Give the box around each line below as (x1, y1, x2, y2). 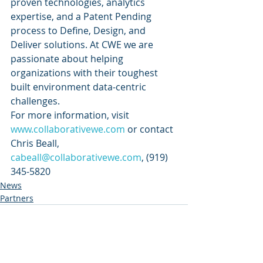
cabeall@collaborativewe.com (11, 151, 141, 164)
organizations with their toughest (11, 66, 160, 79)
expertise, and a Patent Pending (11, 10, 154, 23)
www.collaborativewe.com (11, 123, 125, 136)
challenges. (11, 95, 62, 107)
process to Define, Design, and (11, 24, 148, 37)
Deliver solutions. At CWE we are (11, 38, 156, 51)
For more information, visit (11, 109, 131, 122)
